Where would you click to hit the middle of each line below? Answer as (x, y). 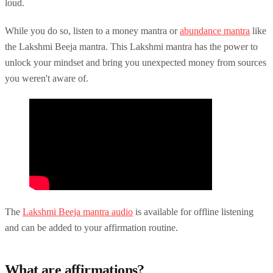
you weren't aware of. (47, 78)
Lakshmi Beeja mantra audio (78, 211)
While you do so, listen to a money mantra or (92, 30)
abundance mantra (215, 30)
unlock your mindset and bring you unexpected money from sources (136, 62)
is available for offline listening (193, 211)
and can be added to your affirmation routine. (91, 227)
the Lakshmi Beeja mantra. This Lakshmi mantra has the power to (131, 46)
